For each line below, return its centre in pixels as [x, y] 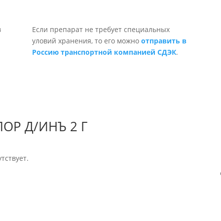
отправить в [164, 41]
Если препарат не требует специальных [101, 29]
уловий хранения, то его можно [86, 41]
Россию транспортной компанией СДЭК [104, 52]
